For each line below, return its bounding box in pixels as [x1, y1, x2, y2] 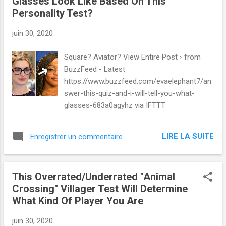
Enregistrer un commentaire [30, 132, 123, 141]
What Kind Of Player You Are [12, 194, 143, 207]
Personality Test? [12, 7, 93, 20]
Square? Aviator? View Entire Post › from [64, 52, 201, 62]
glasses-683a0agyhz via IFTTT [64, 100, 166, 110]
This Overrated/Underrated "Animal [12, 170, 175, 183]
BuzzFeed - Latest [64, 64, 126, 74]
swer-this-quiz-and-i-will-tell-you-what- [64, 88, 195, 98]
